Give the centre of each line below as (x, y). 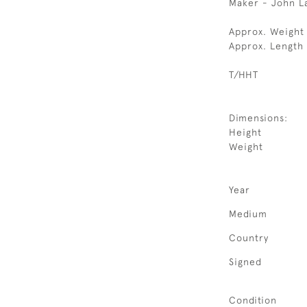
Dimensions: (258, 118)
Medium (248, 214)
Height (245, 132)
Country (249, 238)
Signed (245, 262)
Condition (253, 300)
